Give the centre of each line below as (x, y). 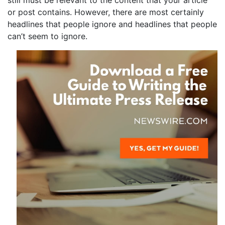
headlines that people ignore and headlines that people (112, 24)
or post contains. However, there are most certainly (106, 12)
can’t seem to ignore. (47, 36)
